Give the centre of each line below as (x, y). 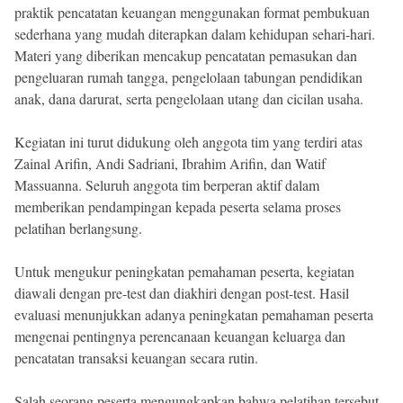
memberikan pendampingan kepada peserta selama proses (178, 206)
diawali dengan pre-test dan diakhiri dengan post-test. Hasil (182, 292)
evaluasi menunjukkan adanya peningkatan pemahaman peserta (194, 314)
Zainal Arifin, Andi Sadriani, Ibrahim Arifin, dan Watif (170, 163)
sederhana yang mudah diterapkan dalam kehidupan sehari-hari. (195, 33)
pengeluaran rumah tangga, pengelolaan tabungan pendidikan (188, 76)
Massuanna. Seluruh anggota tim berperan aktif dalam (167, 184)
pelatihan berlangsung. (78, 228)
